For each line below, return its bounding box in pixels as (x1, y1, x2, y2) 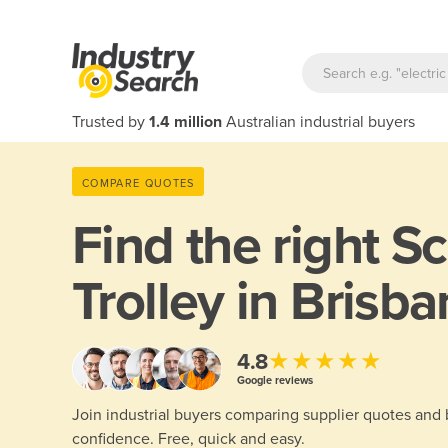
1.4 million (149, 112, 222, 132)
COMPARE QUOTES (82, 176, 195, 190)
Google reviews (237, 373, 313, 387)
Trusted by (72, 112, 149, 132)
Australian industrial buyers (222, 112, 415, 132)
